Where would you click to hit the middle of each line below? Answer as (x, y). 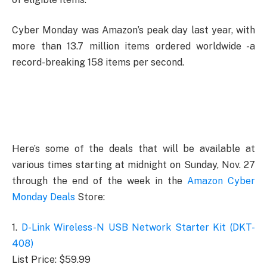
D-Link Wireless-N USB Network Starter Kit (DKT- (138, 228)
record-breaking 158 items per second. (98, 63)
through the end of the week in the (100, 181)
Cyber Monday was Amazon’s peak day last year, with (133, 30)
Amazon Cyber (221, 181)
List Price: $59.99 (51, 260)
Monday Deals (44, 197)
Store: (90, 197)
